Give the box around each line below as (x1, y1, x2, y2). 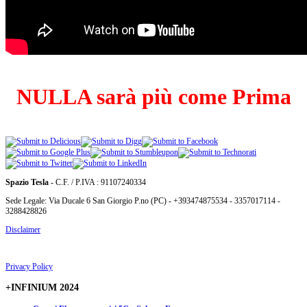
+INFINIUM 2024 (5, 281, 79, 293)
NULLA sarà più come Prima (16, 84, 291, 109)
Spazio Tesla (5, 177, 49, 187)
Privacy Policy (5, 261, 53, 271)
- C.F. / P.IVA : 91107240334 (49, 177, 146, 187)
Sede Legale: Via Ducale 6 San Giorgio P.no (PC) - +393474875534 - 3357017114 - (5, 195, 280, 206)
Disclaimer (5, 224, 40, 234)
